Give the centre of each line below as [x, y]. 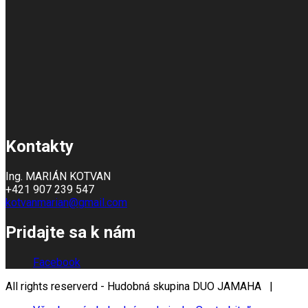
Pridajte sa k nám [70, 232]
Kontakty [40, 146]
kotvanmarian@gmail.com [66, 202]
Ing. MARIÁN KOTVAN [58, 176]
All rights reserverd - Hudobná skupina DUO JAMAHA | [142, 286]
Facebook [57, 262]
